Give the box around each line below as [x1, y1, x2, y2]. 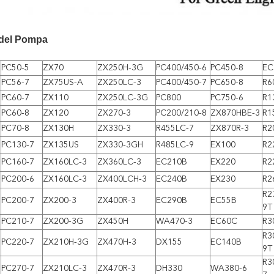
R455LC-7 [156, 124, 194, 133]
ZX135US [43, 140, 79, 149]
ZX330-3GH [97, 140, 143, 149]
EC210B [156, 157, 187, 166]
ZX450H [97, 217, 128, 226]
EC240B [156, 174, 187, 183]
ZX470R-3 [97, 264, 136, 273]
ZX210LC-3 [43, 264, 87, 273]
